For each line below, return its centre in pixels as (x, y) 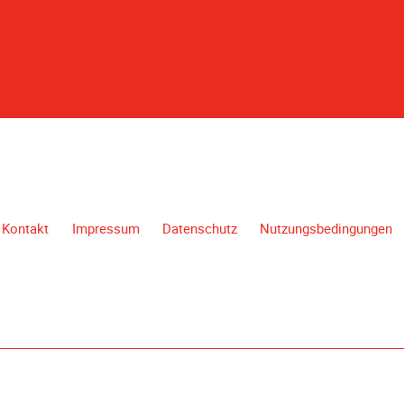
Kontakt (26, 229)
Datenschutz (200, 229)
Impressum (106, 229)
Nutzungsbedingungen (326, 229)
